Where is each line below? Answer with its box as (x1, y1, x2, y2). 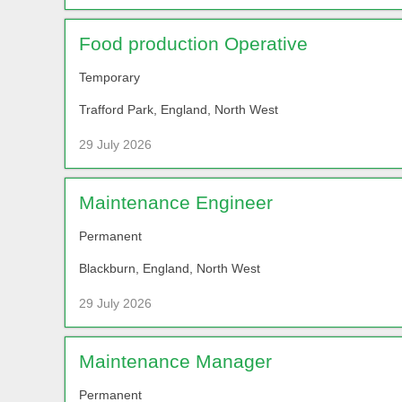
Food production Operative (79, 32, 308, 54)
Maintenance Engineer (79, 191, 273, 213)
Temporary (79, 69, 140, 84)
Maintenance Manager (79, 350, 272, 371)
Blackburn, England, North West (79, 260, 260, 275)
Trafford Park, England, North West (79, 101, 278, 117)
